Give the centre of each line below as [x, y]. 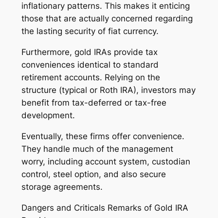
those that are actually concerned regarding [107, 19]
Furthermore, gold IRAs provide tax [89, 52]
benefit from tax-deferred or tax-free [94, 103]
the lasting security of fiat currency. [90, 31]
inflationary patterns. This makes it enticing [105, 6]
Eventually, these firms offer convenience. [103, 136]
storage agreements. [62, 187]
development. [48, 116]
